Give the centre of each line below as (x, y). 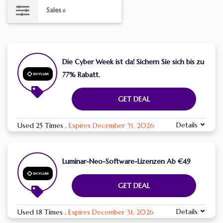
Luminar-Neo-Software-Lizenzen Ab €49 (126, 162)
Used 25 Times (41, 126)
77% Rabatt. (81, 75)
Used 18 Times (41, 212)
